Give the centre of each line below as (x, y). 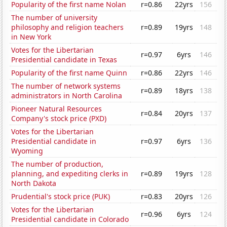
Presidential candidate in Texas (64, 60)
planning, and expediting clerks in (70, 174)
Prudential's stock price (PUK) (61, 197)
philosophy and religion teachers (68, 27)
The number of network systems (66, 86)
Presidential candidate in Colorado (70, 219)
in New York (31, 37)
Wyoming (27, 151)
